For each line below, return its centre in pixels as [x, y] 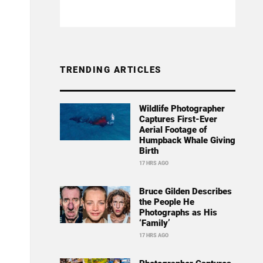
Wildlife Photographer [182, 109]
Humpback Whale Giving [187, 141]
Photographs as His [178, 213]
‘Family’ [154, 223]
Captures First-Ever [178, 119]
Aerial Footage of [173, 130]
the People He [166, 202]
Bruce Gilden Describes [185, 192]
